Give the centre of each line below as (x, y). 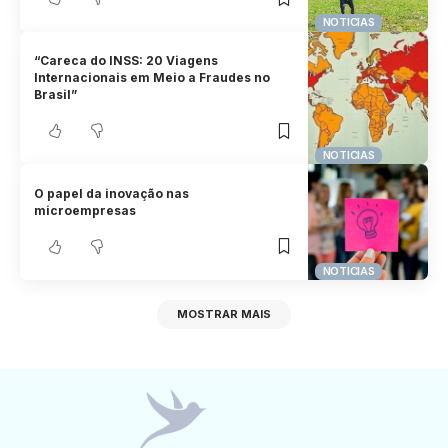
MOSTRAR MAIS (224, 314)
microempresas (85, 210)
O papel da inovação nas (112, 193)
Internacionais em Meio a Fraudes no (152, 78)
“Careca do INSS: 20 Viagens (126, 61)
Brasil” (56, 95)
